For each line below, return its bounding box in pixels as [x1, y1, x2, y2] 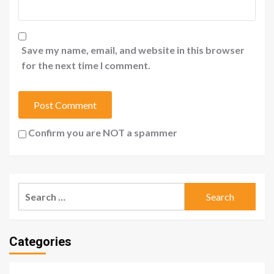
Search [18, 184, 49, 196]
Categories [9, 234, 72, 250]
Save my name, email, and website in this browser [21, 44, 245, 56]
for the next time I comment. [21, 59, 150, 72]
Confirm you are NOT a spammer [26, 127, 177, 139]
